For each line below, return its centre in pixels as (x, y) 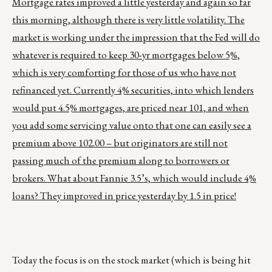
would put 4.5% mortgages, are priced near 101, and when (131, 108)
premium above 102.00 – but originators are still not (120, 143)
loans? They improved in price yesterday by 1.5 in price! (124, 196)
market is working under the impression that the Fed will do (136, 37)
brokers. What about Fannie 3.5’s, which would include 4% (134, 178)
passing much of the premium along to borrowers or (121, 161)
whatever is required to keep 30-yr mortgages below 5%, (126, 55)
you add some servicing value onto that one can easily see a (132, 125)
